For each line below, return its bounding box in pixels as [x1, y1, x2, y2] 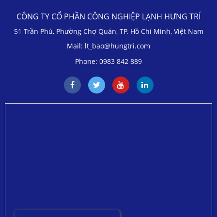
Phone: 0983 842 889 [75, 57, 142, 66]
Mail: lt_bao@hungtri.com [67, 41, 150, 51]
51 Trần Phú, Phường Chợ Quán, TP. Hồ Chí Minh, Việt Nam [14, 27, 203, 36]
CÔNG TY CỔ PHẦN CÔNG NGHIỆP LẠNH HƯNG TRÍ [16, 11, 201, 22]
